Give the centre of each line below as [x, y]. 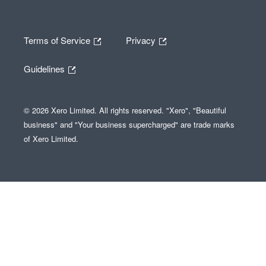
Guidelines [45, 68]
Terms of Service [58, 40]
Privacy [142, 40]
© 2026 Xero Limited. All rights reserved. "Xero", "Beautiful [125, 110]
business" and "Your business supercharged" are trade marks [129, 124]
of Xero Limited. [51, 139]
